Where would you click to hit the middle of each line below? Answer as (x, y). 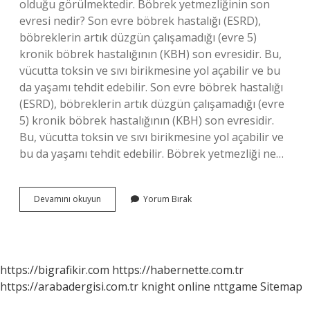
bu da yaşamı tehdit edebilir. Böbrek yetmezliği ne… (152, 154)
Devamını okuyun (67, 199)
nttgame (235, 286)
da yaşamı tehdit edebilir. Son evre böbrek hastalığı (151, 87)
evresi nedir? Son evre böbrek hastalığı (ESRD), (140, 21)
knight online (176, 286)
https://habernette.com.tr (178, 270)
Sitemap (281, 286)
